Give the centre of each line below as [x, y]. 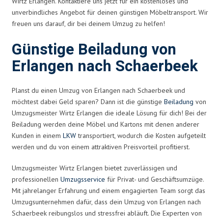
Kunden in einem [37, 135]
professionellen [36, 179]
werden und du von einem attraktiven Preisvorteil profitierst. [101, 147]
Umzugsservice [83, 179]
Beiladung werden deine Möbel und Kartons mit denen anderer [106, 124]
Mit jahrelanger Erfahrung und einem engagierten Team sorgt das [109, 190]
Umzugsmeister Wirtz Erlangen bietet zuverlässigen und [95, 168]
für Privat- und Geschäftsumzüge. [154, 179]
